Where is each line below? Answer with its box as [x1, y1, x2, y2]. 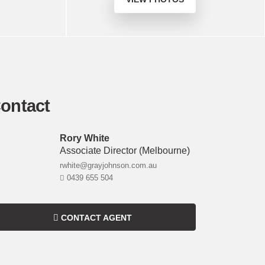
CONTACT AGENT [60, 213, 132, 222]
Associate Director [60, 146, 139, 156]
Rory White [60, 133, 109, 143]
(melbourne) [139, 146, 190, 156]
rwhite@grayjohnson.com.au [60, 161, 157, 170]
